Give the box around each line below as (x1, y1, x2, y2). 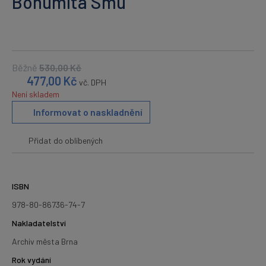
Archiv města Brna (12, 236, 78, 246)
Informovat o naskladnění (33, 106, 142, 118)
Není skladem (12, 89, 59, 99)
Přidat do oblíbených (28, 135, 103, 145)
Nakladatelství (12, 217, 66, 228)
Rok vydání (12, 254, 51, 265)
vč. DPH (79, 77, 107, 87)
